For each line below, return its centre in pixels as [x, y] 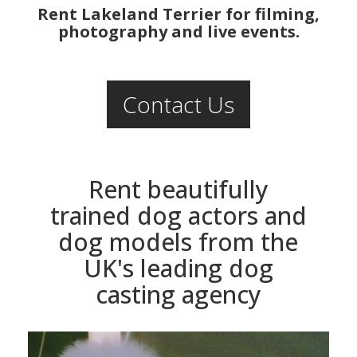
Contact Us [178, 104]
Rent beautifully [178, 189]
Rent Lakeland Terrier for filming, [178, 14]
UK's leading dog [178, 268]
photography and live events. [178, 31]
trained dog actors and [178, 215]
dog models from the [178, 241]
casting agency [178, 294]
